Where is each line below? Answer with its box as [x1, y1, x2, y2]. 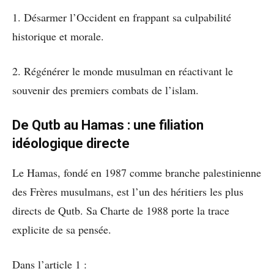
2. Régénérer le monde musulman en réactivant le [12, 63, 233, 78]
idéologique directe [12, 135, 130, 151]
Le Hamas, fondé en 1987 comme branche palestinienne [12, 165, 261, 180]
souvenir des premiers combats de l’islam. [12, 82, 199, 97]
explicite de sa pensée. [12, 221, 111, 237]
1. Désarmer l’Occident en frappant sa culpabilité [12, 9, 231, 24]
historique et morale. [12, 28, 104, 43]
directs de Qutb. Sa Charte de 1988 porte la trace [12, 202, 229, 218]
